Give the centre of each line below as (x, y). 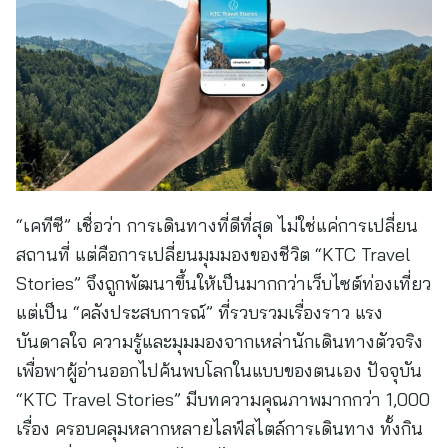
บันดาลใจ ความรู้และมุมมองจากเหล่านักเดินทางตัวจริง (219, 341)
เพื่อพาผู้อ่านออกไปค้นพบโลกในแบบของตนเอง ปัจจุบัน (219, 370)
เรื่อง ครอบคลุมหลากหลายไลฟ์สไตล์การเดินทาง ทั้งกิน (219, 428)
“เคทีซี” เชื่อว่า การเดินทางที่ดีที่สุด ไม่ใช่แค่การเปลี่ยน (217, 225)
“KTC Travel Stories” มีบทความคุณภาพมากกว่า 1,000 (223, 399)
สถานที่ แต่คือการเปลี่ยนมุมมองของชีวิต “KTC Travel (213, 254)
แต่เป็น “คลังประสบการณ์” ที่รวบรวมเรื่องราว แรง (199, 312)
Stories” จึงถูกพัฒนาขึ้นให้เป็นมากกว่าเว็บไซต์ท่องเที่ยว (223, 283)
